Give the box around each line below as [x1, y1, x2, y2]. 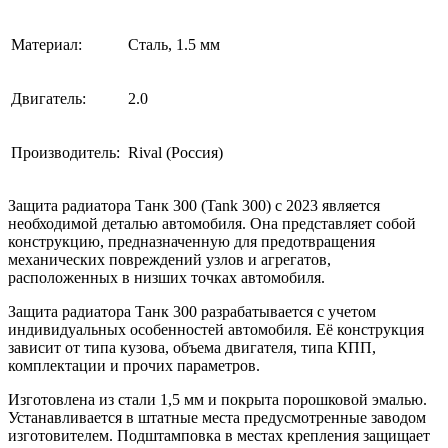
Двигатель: [11, 89, 86, 107]
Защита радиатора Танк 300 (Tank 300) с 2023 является [8, 196, 380, 214]
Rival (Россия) [128, 143, 223, 161]
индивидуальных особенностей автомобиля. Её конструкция [8, 320, 424, 338]
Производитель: [11, 143, 120, 161]
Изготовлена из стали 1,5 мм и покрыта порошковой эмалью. [8, 390, 427, 408]
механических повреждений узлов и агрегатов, [8, 250, 331, 268]
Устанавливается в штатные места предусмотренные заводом [8, 408, 426, 426]
